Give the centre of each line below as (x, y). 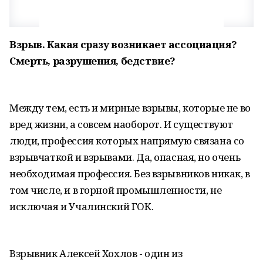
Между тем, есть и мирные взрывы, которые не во (130, 108)
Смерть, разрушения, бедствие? (92, 61)
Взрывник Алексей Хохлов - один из (96, 253)
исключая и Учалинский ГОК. (82, 206)
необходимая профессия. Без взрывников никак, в (130, 173)
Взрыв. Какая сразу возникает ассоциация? (123, 44)
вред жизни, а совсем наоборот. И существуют (121, 124)
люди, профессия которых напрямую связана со (127, 141)
